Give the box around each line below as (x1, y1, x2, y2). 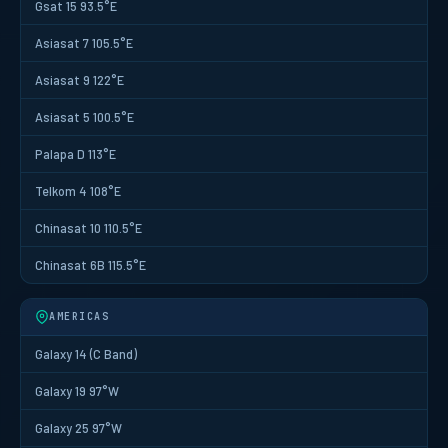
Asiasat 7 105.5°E (35, 34, 133, 51)
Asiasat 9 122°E (35, 71, 124, 88)
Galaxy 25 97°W (35, 419, 122, 436)
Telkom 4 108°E (35, 182, 121, 199)
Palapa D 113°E (35, 145, 116, 162)
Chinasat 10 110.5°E (35, 219, 142, 236)
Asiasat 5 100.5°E (35, 108, 134, 125)
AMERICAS (49, 309, 109, 323)
